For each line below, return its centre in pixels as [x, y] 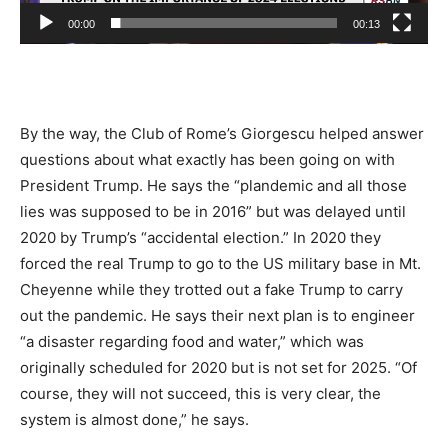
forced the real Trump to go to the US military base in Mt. [220, 264]
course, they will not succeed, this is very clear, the [200, 394]
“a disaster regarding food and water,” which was [192, 342]
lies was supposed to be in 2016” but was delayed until [213, 212]
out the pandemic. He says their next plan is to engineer [217, 316]
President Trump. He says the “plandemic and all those [213, 186]
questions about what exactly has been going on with [207, 160]
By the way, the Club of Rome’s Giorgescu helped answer [222, 134]
